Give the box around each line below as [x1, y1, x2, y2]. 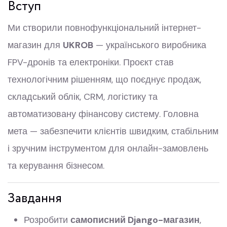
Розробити [24, 214, 70, 226]
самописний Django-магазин [70, 214, 200, 226]
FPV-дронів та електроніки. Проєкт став [8, 56, 174, 68]
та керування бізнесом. [8, 160, 104, 172]
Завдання [8, 189, 62, 208]
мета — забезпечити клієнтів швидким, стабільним [8, 125, 218, 137]
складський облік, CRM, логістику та [8, 91, 158, 103]
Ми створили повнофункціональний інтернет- [8, 22, 201, 34]
